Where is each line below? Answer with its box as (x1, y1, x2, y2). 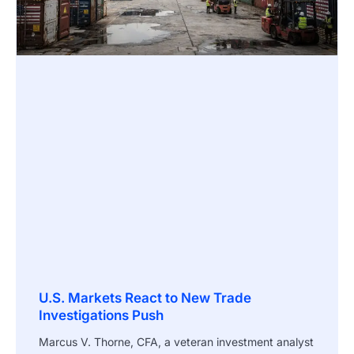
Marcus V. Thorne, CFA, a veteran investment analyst (39, 334, 314, 348)
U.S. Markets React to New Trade (39, 289, 251, 306)
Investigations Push (39, 307, 164, 323)
